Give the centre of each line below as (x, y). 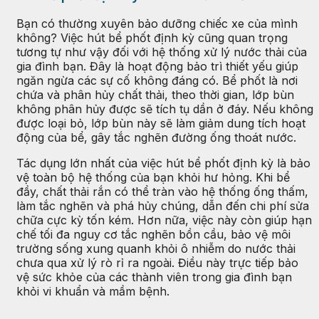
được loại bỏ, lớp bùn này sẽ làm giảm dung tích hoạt (161, 124)
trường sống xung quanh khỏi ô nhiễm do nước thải (156, 249)
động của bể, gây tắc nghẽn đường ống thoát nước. (156, 138)
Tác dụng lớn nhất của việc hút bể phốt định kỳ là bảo (163, 163)
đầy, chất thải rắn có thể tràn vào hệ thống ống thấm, (162, 192)
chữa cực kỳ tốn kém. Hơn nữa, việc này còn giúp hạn (164, 220)
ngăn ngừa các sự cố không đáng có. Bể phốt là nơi (157, 81)
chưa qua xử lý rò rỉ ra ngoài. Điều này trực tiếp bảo (157, 263)
